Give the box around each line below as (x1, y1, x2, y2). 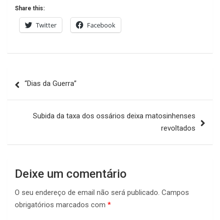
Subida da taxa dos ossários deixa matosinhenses (33, 111, 195, 121)
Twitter (36, 21, 56, 30)
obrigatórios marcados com (15, 200, 108, 210)
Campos (162, 188, 189, 197)
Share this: (15, 5, 45, 12)
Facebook (87, 21, 115, 30)
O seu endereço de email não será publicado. (15, 188, 160, 197)
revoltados (161, 124, 195, 133)
